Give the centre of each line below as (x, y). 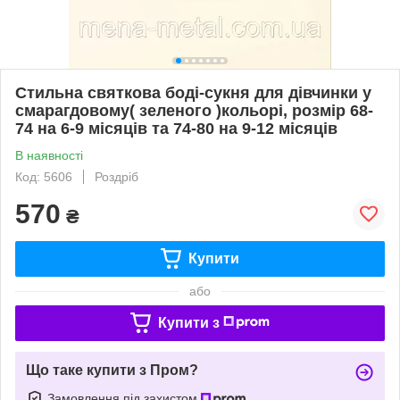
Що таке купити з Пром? (112, 370)
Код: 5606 (44, 176)
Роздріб (117, 176)
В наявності (49, 155)
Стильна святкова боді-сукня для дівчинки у (193, 92)
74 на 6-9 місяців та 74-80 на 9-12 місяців (176, 128)
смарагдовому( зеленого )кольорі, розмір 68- (194, 110)
